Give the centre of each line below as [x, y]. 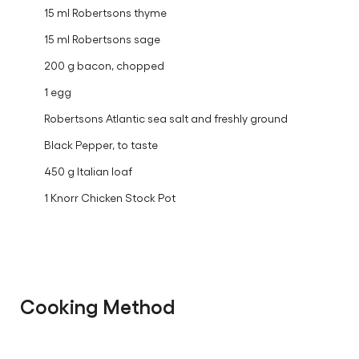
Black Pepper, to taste [101, 144]
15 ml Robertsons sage [102, 38]
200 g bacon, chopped [104, 65]
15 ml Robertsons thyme [105, 12]
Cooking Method [97, 305]
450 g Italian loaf [88, 171]
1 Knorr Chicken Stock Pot [110, 197]
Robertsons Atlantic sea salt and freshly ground [166, 118]
